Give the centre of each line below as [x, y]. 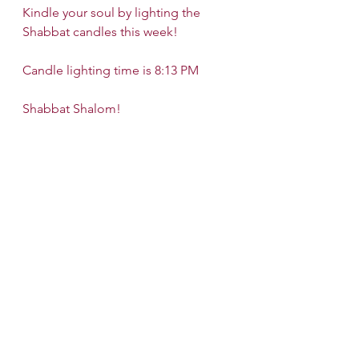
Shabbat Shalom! [72, 108]
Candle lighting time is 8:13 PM [111, 70]
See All [231, 204]
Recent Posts [50, 206]
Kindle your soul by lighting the [113, 12]
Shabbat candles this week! [100, 31]
